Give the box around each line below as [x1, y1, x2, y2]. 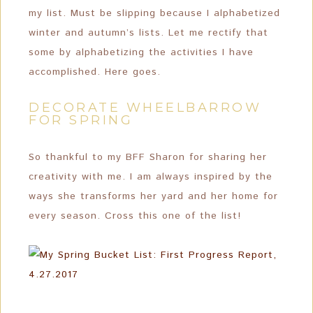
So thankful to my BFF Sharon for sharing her [29, 150, 267, 164]
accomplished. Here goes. [29, 65, 161, 79]
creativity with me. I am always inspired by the [29, 170, 272, 184]
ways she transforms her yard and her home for [29, 189, 278, 203]
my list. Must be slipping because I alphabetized [29, 6, 280, 20]
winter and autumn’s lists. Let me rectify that [29, 26, 268, 40]
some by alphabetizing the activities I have [29, 45, 254, 59]
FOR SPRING [29, 112, 133, 128]
